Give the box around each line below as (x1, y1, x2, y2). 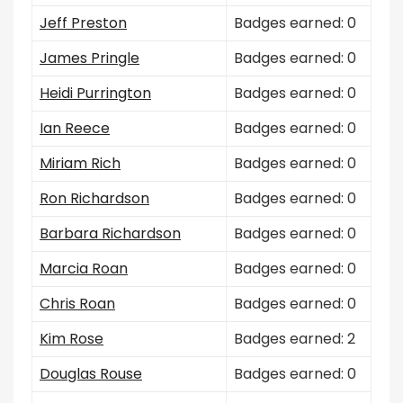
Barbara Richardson (40, 223, 181, 244)
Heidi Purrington (40, 83, 151, 103)
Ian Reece (40, 118, 110, 139)
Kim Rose (40, 328, 103, 349)
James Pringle (40, 48, 139, 68)
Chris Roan (40, 293, 115, 314)
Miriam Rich (40, 153, 121, 174)
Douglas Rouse (40, 363, 142, 384)
